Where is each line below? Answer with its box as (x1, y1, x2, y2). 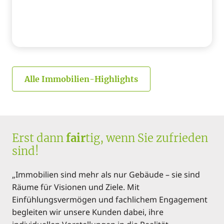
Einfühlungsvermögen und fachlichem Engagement (12, 193, 207, 205)
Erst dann (12, 130, 66, 145)
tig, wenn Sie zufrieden (85, 130, 208, 145)
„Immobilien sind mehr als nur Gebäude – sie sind (12, 168, 200, 180)
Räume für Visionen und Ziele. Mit (12, 181, 139, 192)
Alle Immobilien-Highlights (24, 73, 138, 84)
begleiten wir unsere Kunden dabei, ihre (12, 206, 163, 217)
